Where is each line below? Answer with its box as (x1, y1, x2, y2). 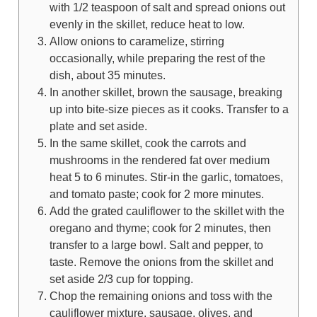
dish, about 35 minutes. (49, 68, 166, 81)
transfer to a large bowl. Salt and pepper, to (49, 238, 263, 251)
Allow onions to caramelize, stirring (49, 34, 224, 47)
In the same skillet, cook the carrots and (49, 136, 246, 149)
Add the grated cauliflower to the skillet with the (49, 204, 284, 217)
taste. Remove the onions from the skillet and (49, 255, 274, 268)
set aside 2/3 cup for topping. (49, 272, 193, 285)
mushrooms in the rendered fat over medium (49, 153, 270, 166)
